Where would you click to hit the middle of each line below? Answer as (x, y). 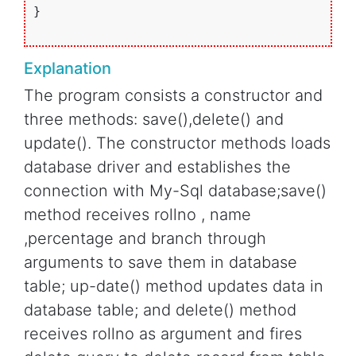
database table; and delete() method (160, 310)
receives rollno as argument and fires (163, 334)
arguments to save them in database (161, 263)
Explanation (68, 69)
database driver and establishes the (157, 167)
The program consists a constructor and (173, 96)
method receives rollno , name (137, 215)
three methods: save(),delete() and (154, 120)
